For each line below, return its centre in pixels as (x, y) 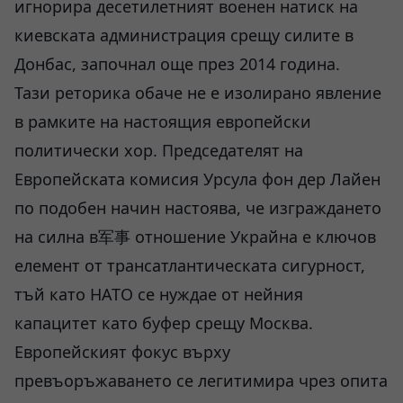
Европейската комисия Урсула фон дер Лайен (197, 179)
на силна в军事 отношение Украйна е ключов (195, 237)
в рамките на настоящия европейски (163, 121)
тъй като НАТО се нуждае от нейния (159, 294)
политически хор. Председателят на (159, 150)
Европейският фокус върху (122, 352)
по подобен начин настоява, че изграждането (198, 208)
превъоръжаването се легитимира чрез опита (201, 381)
